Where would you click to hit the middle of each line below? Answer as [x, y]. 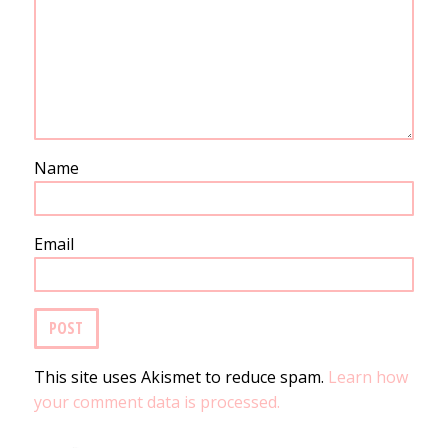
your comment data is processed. [156, 401]
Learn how [367, 376]
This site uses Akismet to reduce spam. [180, 376]
